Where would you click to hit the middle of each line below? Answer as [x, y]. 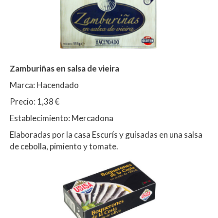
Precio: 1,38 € [35, 101]
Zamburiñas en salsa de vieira [64, 68]
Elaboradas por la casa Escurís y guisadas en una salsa [106, 134]
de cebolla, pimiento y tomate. [64, 146]
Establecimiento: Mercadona [62, 118]
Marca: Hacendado [44, 85]
